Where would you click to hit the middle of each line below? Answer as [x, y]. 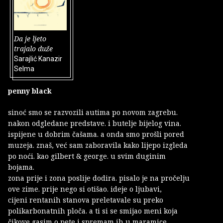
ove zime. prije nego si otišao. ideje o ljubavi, [86, 189]
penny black [30, 91]
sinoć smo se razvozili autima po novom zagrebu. [93, 112]
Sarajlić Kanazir [38, 59]
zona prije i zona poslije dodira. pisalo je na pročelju [100, 178]
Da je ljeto [30, 39]
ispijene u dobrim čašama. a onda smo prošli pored [97, 134]
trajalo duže [33, 49]
